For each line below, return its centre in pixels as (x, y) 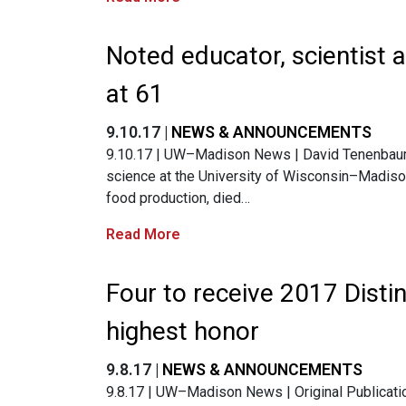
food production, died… (178, 198)
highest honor (183, 331)
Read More (143, 234)
